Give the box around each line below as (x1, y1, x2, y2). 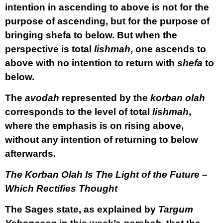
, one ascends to (130, 44, 206, 54)
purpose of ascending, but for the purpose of (5, 16, 210, 26)
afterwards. (5, 148, 56, 159)
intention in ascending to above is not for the (5, 2, 209, 12)
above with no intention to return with (5, 58, 177, 68)
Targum (158, 204, 193, 215)
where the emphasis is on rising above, (5, 120, 184, 131)
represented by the (59, 93, 148, 103)
